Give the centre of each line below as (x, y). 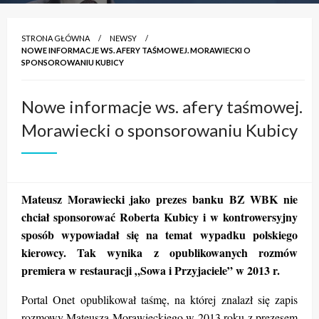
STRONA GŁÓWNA (56, 38)
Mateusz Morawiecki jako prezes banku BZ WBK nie (159, 199)
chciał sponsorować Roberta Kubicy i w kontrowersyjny (159, 216)
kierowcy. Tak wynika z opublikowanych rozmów (159, 252)
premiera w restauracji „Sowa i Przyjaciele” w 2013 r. (151, 270)
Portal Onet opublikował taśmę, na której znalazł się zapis (159, 299)
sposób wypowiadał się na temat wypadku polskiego (159, 234)
